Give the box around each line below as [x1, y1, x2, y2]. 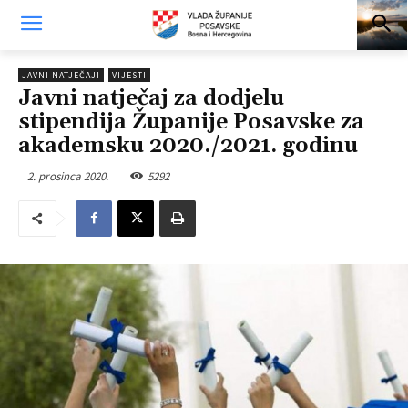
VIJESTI [112, 69, 147, 81]
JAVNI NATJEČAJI [22, 69, 100, 81]
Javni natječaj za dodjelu [18, 85, 284, 112]
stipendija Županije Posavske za [18, 108, 364, 136]
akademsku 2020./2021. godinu [18, 132, 358, 159]
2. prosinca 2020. [27, 168, 108, 184]
